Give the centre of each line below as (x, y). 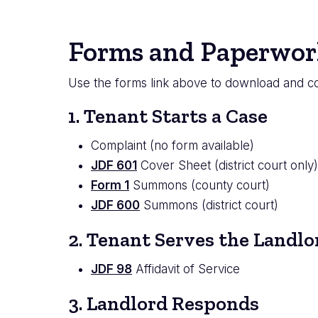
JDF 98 (111, 269)
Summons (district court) (209, 205)
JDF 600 (115, 205)
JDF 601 (114, 166)
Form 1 (110, 186)
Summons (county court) (199, 186)
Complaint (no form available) (172, 146)
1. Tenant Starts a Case (168, 116)
